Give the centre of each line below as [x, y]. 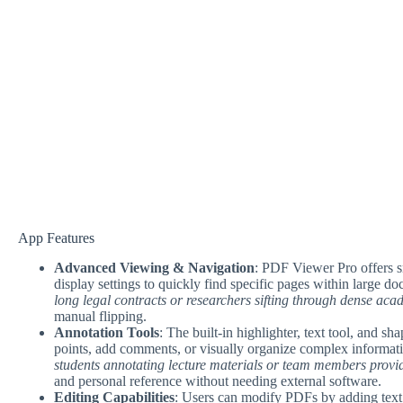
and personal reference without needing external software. [218, 381]
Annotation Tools [107, 332]
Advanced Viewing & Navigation [154, 267]
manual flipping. [100, 316]
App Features [56, 238]
